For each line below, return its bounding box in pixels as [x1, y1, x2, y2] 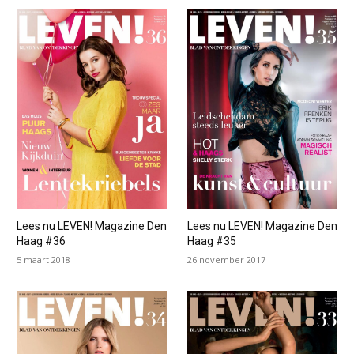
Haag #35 [186, 235, 236, 248]
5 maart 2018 [16, 254, 70, 266]
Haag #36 [16, 235, 66, 248]
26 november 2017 [186, 254, 265, 266]
